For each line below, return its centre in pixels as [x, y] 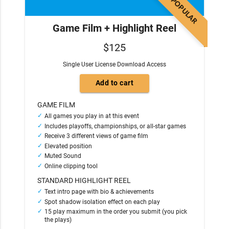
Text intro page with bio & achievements [99, 192]
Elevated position [68, 146]
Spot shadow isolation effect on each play [102, 202]
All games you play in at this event [92, 116]
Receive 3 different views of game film [97, 136]
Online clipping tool [72, 166]
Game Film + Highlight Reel [114, 28]
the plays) [58, 220]
